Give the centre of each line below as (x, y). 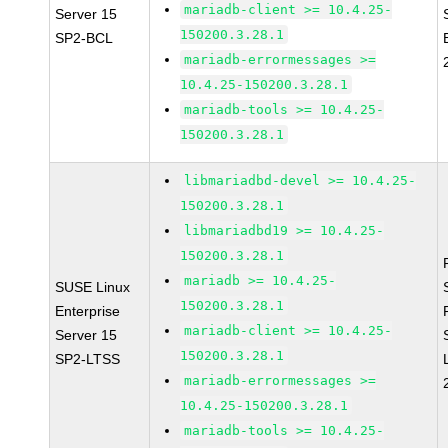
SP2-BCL (84, 38)
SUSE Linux (93, 287)
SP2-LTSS (88, 359)
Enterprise (88, 311)
